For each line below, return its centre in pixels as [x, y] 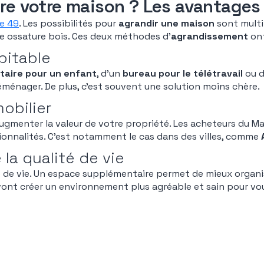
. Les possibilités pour [69, 23]
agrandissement [209, 36]
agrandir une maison [166, 23]
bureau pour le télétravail [183, 73]
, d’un [110, 73]
